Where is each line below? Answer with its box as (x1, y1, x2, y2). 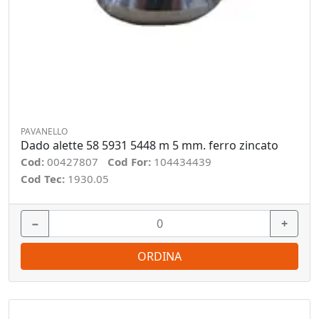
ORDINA (137, 249, 182, 264)
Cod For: (108, 155, 154, 169)
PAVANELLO (21, 125, 68, 137)
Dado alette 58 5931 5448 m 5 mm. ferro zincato (21, 137, 278, 153)
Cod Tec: (21, 172, 68, 186)
